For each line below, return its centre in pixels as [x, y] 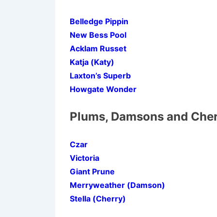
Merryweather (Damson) [117, 185]
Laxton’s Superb [100, 76]
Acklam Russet [98, 48]
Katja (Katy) [92, 62]
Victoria [85, 158]
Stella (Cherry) [98, 199]
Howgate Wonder [103, 89]
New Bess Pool [98, 35]
